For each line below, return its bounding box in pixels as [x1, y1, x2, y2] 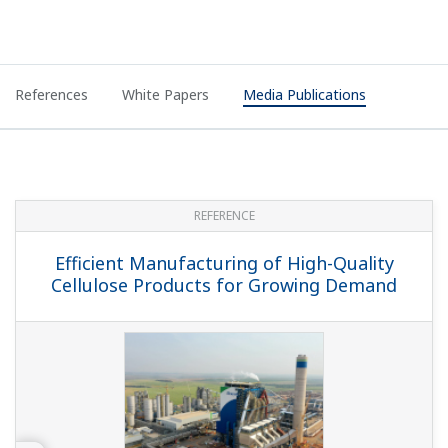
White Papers [122, 85, 209, 105]
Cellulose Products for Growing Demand [51, 273, 397, 298]
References [15, 85, 88, 105]
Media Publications [243, 85, 366, 105]
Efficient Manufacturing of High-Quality [54, 251, 394, 276]
